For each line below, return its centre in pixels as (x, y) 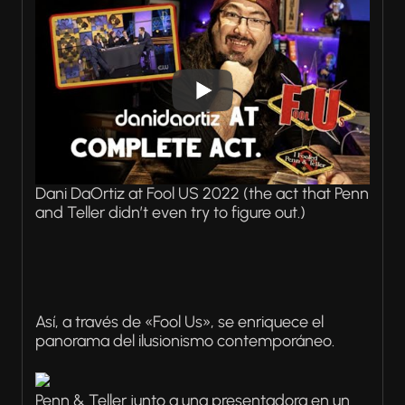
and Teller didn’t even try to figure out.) (170, 213)
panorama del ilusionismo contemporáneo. (185, 341)
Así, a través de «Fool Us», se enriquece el (179, 322)
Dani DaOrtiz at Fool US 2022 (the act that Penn (202, 194)
